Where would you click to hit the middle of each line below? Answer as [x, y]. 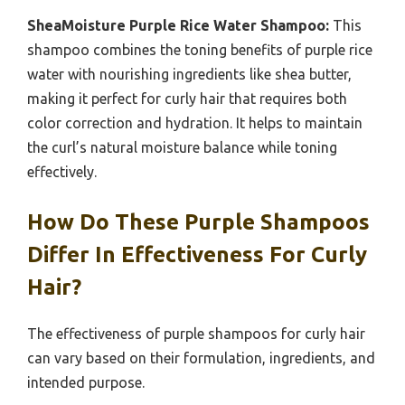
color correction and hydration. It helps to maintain [195, 123]
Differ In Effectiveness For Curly [197, 255]
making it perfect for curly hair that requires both [187, 99]
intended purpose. [86, 383]
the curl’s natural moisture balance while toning [182, 148]
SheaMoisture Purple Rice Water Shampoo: [178, 26]
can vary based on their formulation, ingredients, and [201, 358]
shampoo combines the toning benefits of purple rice [200, 50]
